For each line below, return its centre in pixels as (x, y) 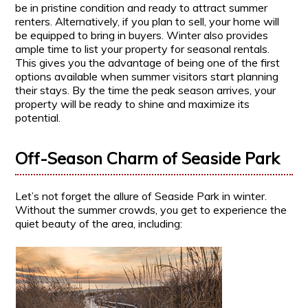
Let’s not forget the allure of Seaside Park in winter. (141, 196)
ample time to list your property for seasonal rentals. (143, 48)
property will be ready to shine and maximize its (133, 103)
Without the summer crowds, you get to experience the (151, 210)
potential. (38, 117)
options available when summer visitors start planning (147, 76)
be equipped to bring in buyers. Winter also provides (142, 35)
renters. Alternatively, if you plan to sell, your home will (147, 21)
